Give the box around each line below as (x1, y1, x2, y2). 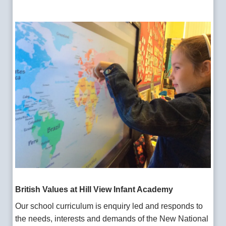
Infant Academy (114, 185, 174, 194)
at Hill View (70, 185, 112, 194)
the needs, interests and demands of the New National (15, 214, 209, 223)
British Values (15, 185, 69, 194)
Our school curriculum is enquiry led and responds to (15, 201, 203, 210)
